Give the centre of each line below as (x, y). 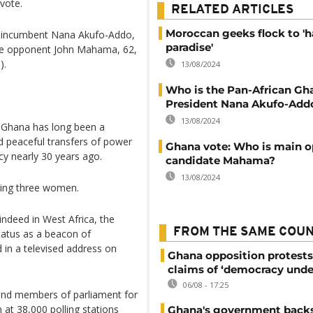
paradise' (189, 47)
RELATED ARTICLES (232, 10)
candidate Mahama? (220, 160)
